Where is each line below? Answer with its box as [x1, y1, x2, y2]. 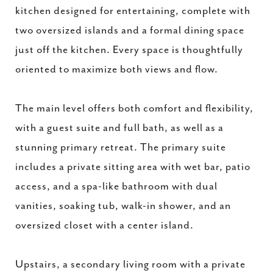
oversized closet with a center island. [15, 219, 194, 232]
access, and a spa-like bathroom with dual [15, 180, 218, 193]
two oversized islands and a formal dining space [15, 24, 244, 37]
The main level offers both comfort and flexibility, [15, 102, 253, 115]
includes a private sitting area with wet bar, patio [15, 161, 250, 173]
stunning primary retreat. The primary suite [15, 141, 226, 154]
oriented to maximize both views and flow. [15, 63, 218, 76]
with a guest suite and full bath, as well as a [15, 122, 224, 134]
